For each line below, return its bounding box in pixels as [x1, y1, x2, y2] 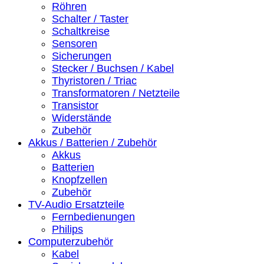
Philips [52, 223, 83, 235]
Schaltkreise [52, 25, 110, 37]
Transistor [52, 99, 98, 111]
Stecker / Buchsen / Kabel [52, 62, 174, 74]
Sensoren [52, 37, 97, 49]
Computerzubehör [28, 235, 113, 247]
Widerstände [52, 111, 111, 124]
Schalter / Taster [52, 12, 128, 25]
